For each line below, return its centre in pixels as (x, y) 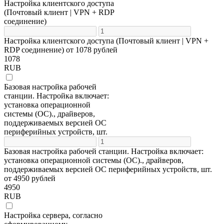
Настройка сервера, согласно (53, 215)
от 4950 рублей (30, 178)
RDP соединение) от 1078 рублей (61, 49)
